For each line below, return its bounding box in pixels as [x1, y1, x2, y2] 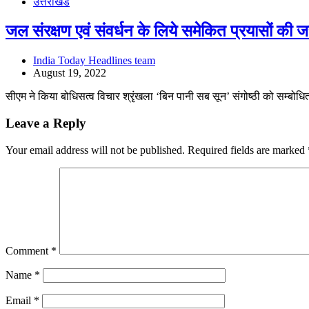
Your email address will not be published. [6, 143, 185, 156]
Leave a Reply [6, 115, 86, 130]
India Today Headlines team [33, 54, 155, 67]
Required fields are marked [188, 143, 308, 156]
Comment [6, 244, 51, 257]
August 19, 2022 [33, 67, 106, 79]
